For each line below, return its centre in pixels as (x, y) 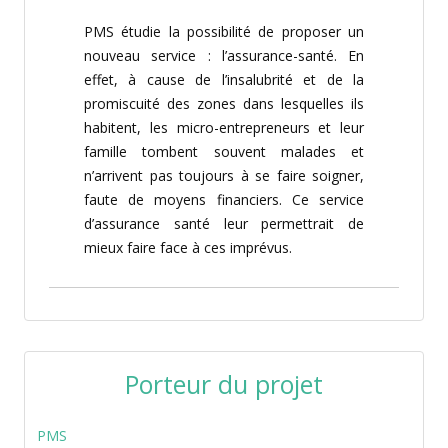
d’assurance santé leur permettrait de (224, 223)
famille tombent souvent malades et (224, 151)
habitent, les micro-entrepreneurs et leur (224, 127)
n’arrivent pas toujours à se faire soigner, (224, 175)
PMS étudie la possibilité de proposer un (224, 31)
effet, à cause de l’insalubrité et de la (224, 79)
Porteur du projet (224, 384)
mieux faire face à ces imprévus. (188, 247)
